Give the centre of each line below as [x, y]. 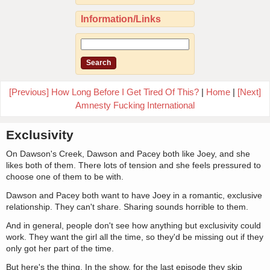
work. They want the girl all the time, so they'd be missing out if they [135, 237]
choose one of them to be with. [65, 177]
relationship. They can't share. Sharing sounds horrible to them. [127, 207]
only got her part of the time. [60, 249]
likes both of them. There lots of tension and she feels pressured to [133, 165]
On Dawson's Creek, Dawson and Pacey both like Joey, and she [128, 154]
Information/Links [121, 19]
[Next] [249, 92]
